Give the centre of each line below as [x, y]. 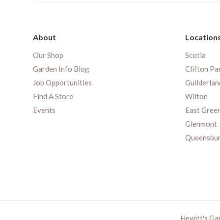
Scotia [195, 55]
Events [44, 110]
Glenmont [201, 124]
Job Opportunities [62, 83]
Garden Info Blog [61, 69]
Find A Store [53, 96]
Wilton [196, 96]
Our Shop [48, 55]
